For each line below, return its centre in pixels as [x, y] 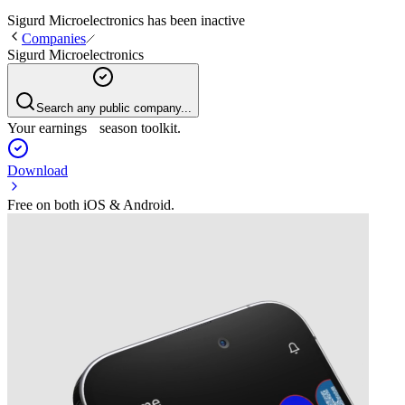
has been [172, 20]
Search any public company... [114, 108]
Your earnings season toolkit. [94, 127]
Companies [54, 38]
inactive [223, 20]
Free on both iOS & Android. [91, 204]
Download [38, 170]
